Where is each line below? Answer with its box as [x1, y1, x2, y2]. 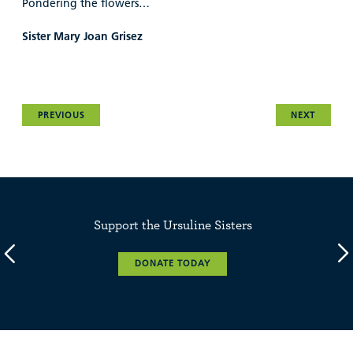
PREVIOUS [37, 109, 85, 121]
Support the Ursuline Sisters [93, 217, 252, 232]
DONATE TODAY [135, 258, 210, 269]
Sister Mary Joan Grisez [22, 28, 143, 43]
